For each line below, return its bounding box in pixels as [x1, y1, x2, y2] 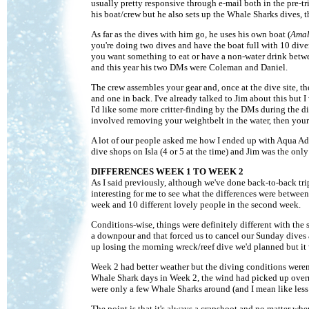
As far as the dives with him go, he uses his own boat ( [91, 29, 290, 39]
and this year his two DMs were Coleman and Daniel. [91, 62, 288, 72]
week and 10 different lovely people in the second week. [91, 199, 301, 210]
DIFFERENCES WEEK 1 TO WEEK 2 [91, 166, 243, 177]
